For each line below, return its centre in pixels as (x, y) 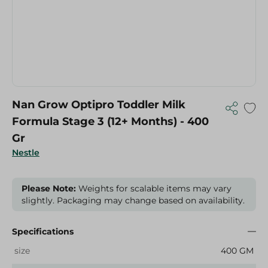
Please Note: (49, 188)
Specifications (43, 232)
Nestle (26, 153)
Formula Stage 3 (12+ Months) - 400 (110, 121)
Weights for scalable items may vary (154, 188)
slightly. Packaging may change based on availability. (133, 200)
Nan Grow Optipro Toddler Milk (99, 105)
